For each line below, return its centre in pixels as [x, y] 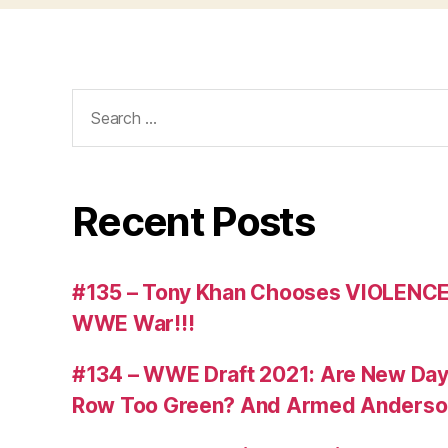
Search [98, 100]
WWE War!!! [133, 324]
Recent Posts [193, 222]
